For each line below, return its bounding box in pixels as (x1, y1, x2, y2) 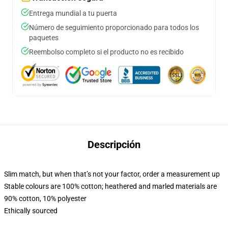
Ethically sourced (4, 207, 58, 215)
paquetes (29, 34, 59, 42)
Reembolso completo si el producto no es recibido (29, 48, 184, 56)
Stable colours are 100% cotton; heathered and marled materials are (4, 182, 217, 190)
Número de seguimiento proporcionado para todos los (29, 23, 199, 32)
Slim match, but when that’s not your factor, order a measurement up (4, 170, 220, 178)
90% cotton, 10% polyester (4, 194, 87, 203)
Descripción (88, 138, 140, 151)
